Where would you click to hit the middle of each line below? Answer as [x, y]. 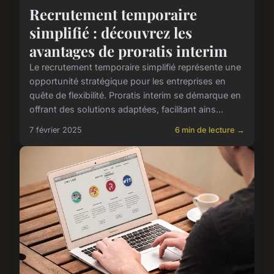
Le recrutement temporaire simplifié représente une [135, 67]
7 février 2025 [56, 130]
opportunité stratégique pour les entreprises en [128, 81]
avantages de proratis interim [128, 51]
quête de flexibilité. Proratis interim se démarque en [135, 95]
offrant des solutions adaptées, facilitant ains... [126, 109]
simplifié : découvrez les [111, 33]
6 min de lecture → [210, 130]
